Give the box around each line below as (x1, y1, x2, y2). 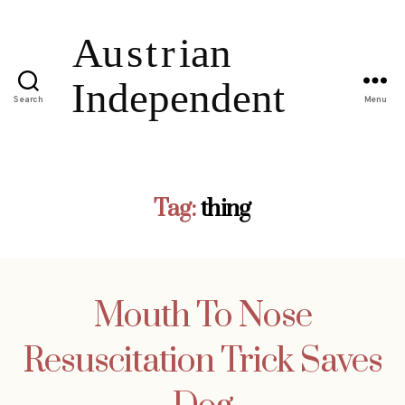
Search (14, 94, 43, 107)
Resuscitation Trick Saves (23, 339, 382, 383)
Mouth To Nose (93, 294, 312, 338)
